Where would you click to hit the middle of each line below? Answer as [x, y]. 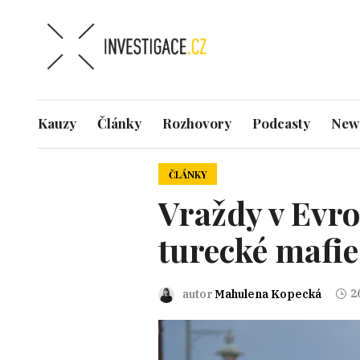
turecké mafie [258, 250]
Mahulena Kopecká [268, 294]
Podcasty [282, 123]
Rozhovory [197, 123]
